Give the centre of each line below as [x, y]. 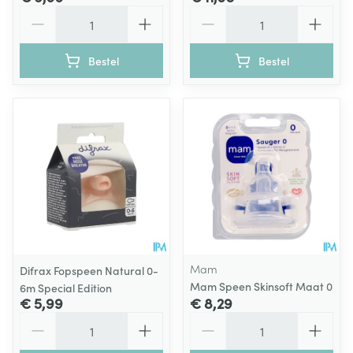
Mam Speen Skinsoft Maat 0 [261, 286]
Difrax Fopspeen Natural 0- [89, 270]
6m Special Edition [66, 288]
